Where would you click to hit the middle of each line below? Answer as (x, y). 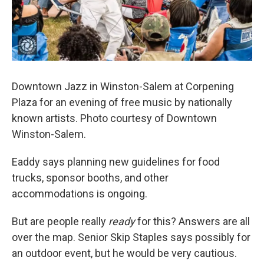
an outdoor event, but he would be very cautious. (124, 253)
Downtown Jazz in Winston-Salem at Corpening (123, 86)
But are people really (60, 221)
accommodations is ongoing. (81, 194)
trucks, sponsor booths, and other (90, 178)
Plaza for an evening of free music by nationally (122, 102)
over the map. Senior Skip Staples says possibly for (131, 237)
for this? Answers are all (192, 221)
